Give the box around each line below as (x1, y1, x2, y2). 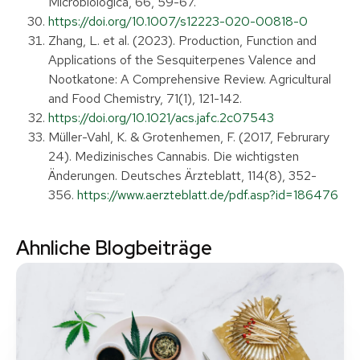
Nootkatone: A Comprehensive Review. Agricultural (48, 71, 331, 88)
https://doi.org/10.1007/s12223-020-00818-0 (48, 13, 308, 31)
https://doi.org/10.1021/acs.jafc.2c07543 (48, 109, 274, 127)
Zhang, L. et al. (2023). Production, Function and (48, 32, 317, 50)
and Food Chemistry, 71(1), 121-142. (48, 90, 242, 108)
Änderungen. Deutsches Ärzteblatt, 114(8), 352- (48, 167, 317, 185)
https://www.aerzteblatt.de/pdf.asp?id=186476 (77, 186, 338, 204)
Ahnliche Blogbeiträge (16, 235, 212, 261)
